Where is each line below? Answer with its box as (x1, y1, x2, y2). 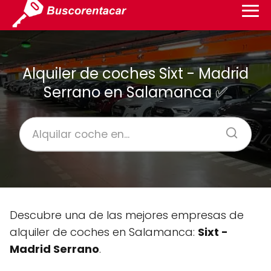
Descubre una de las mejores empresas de (10, 207, 244, 223)
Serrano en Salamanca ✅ (44, 82, 227, 102)
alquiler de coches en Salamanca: (10, 224, 198, 240)
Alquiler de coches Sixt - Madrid (22, 63, 249, 83)
